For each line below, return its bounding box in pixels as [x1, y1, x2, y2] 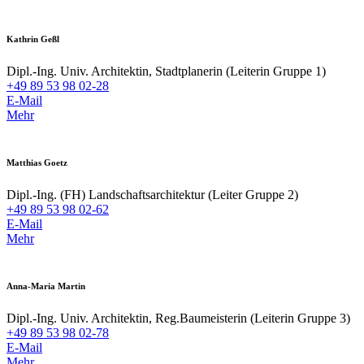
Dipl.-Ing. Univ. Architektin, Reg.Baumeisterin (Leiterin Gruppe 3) [6, 311, 350, 326]
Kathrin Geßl [6, 34, 59, 45]
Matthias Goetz [6, 158, 67, 168]
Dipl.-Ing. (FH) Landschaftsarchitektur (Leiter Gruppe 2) [6, 188, 298, 202]
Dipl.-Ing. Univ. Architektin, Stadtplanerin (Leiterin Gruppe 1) [6, 64, 326, 79]
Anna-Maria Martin [6, 281, 85, 292]
